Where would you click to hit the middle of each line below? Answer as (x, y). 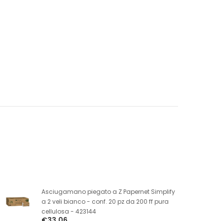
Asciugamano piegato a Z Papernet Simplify (108, 191)
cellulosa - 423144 (69, 211)
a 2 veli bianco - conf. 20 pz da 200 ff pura (105, 201)
